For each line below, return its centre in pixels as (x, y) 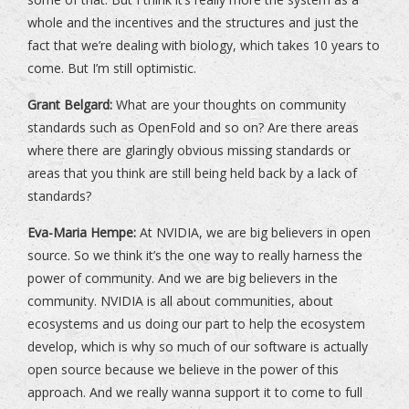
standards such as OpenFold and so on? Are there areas (193, 128)
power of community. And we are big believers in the (183, 278)
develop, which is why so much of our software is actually (198, 347)
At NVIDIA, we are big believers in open (253, 233)
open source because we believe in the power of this (183, 370)
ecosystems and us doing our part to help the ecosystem (196, 324)
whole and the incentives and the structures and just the (193, 23)
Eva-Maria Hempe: (82, 233)
